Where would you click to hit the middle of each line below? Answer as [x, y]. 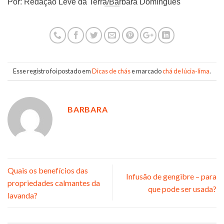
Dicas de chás [111, 71]
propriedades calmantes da [54, 182]
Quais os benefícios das [48, 170]
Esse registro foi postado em [52, 71]
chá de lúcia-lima [186, 71]
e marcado [146, 71]
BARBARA [88, 109]
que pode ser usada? [182, 189]
